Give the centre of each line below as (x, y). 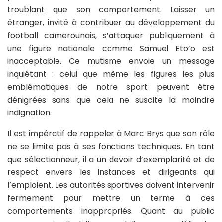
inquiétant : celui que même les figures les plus (111, 74)
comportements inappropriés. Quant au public (111, 211)
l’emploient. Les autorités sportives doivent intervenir (111, 185)
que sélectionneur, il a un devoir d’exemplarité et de (111, 159)
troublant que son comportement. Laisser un (111, 9)
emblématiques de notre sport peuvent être (111, 87)
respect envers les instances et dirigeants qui (111, 172)
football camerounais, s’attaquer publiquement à (111, 35)
